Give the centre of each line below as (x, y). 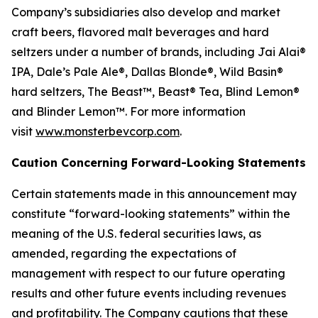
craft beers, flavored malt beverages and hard (140, 32)
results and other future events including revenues (149, 293)
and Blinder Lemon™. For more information (128, 111)
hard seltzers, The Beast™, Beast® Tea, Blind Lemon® (155, 92)
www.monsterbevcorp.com (108, 131)
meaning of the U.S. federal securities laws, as (136, 234)
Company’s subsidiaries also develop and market (146, 12)
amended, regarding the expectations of (124, 253)
